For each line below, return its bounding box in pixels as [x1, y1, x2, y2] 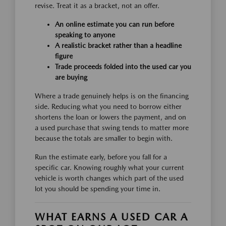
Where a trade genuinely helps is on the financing [35, 91, 189, 100]
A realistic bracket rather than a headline [55, 41, 182, 49]
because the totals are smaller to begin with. [35, 134, 173, 142]
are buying [55, 73, 87, 81]
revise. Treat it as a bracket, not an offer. [35, 1, 159, 10]
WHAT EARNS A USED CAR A [35, 210, 188, 223]
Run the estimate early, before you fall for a [35, 152, 167, 161]
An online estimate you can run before [55, 20, 174, 28]
